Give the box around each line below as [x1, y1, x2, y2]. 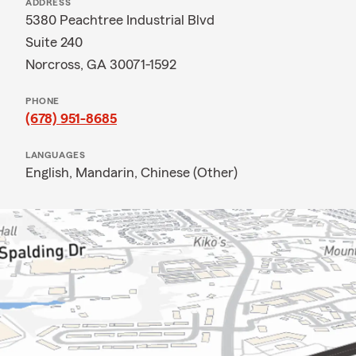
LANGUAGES [25, 150, 86, 160]
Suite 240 [25, 35, 83, 49]
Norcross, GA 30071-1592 [25, 57, 176, 72]
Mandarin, [75, 165, 141, 180]
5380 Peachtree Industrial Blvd [25, 13, 215, 27]
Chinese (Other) [141, 165, 238, 180]
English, [25, 165, 75, 180]
